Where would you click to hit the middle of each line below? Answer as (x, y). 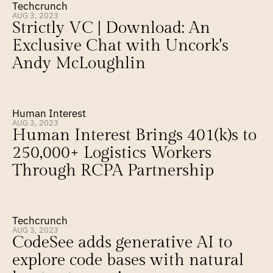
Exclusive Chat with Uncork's (120, 46)
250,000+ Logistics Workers (112, 153)
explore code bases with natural (128, 260)
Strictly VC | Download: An (111, 28)
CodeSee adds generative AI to (122, 243)
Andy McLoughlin (79, 63)
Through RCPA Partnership (113, 171)
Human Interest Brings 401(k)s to (134, 135)
